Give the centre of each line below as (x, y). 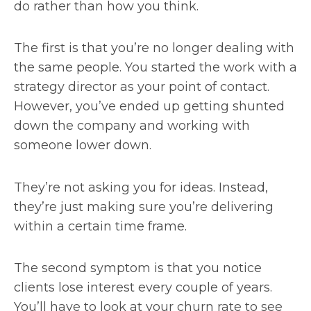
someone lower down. (83, 145)
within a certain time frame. (100, 226)
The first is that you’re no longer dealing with (154, 48)
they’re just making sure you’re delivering (144, 207)
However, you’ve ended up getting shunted (149, 107)
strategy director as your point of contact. (142, 87)
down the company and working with (132, 126)
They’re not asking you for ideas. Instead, (141, 187)
